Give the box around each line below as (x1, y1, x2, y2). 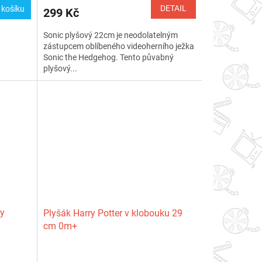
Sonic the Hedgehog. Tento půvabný (43, 52, 174, 62)
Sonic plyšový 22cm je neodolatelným (43, 30, 178, 40)
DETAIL (160, 3, 187, 13)
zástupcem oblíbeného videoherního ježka (43, 41, 194, 51)
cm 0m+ (43, 220, 77, 232)
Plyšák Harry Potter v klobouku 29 (43, 208, 182, 219)
